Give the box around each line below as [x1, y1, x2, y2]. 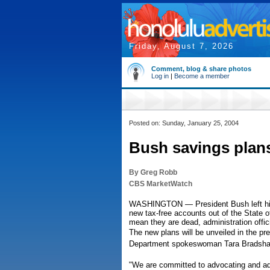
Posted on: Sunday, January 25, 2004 [129, 119, 239, 127]
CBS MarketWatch [129, 180, 192, 188]
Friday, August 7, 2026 [129, 42, 234, 51]
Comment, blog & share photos [151, 65, 251, 72]
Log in [151, 72, 169, 80]
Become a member [174, 72, 230, 80]
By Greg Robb [129, 168, 177, 177]
